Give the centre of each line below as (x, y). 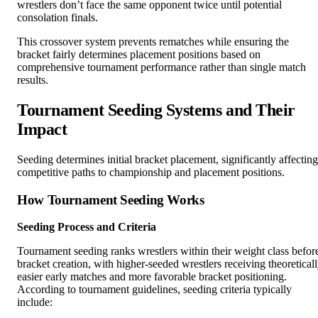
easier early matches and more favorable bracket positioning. (152, 277)
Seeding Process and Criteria (87, 227)
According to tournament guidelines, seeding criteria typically (154, 290)
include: (35, 302)
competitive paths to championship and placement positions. (151, 172)
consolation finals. (57, 18)
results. (33, 80)
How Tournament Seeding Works (111, 199)
